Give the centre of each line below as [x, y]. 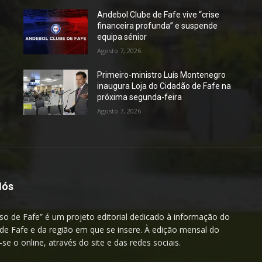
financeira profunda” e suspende [158, 26]
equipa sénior [122, 37]
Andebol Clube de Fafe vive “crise [158, 15]
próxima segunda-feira [140, 97]
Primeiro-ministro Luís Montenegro [162, 75]
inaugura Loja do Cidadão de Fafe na [164, 86]
